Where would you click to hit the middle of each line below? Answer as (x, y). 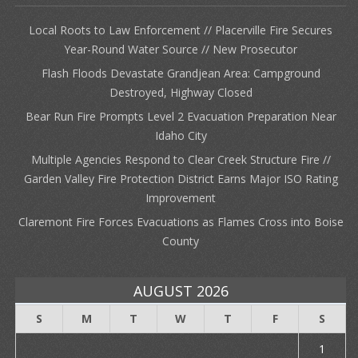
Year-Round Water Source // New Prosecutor (181, 50)
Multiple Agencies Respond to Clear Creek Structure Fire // (181, 160)
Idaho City (181, 136)
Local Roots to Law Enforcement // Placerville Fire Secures (181, 30)
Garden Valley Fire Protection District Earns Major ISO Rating (181, 179)
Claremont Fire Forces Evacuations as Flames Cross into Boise (181, 222)
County (181, 241)
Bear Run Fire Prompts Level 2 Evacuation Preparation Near (181, 117)
